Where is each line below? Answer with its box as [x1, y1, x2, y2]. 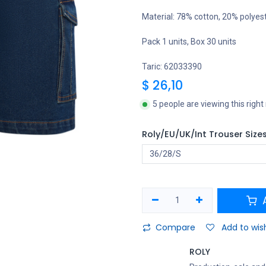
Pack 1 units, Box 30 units [142, 37, 236, 46]
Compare [156, 221, 195, 233]
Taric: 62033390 [142, 62, 202, 71]
